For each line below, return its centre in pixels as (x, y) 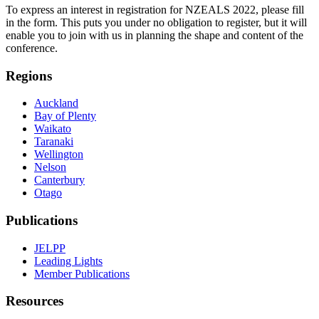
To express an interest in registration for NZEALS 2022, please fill (155, 9)
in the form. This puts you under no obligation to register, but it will (156, 22)
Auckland (56, 103)
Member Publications (82, 273)
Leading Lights (68, 261)
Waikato (53, 129)
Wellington (59, 155)
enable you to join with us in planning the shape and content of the (155, 35)
